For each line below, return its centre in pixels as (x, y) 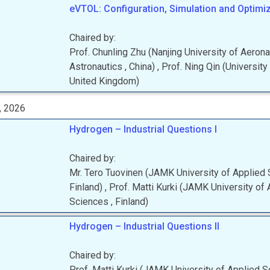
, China (139, 67)
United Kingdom (103, 81)
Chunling (110, 52)
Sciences (90, 202)
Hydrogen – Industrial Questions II (145, 226)
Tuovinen (124, 173)
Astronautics (97, 67)
